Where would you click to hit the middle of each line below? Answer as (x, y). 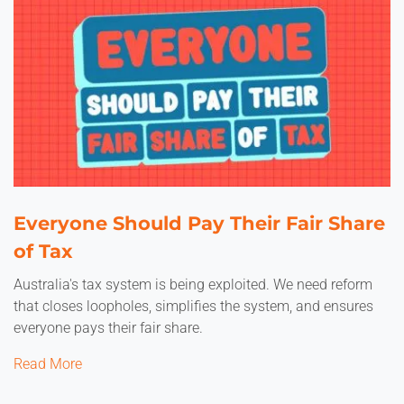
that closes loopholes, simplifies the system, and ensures (193, 306)
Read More (48, 364)
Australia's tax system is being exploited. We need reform (193, 285)
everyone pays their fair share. (108, 328)
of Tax (43, 251)
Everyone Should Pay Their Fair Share (199, 223)
